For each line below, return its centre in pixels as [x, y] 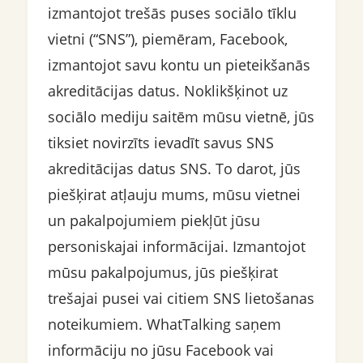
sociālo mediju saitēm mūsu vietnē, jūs [181, 117]
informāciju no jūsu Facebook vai [160, 350]
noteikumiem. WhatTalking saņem [164, 324]
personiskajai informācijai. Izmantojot [176, 246]
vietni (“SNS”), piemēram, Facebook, [167, 39]
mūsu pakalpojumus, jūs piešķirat [162, 272]
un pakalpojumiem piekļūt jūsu [154, 220]
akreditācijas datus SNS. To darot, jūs [174, 169]
